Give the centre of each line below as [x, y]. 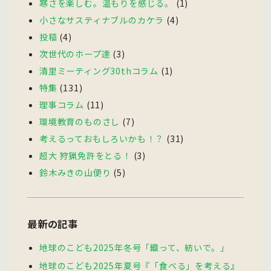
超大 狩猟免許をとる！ [85, 155]
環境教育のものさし [80, 122]
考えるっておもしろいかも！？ [102, 139]
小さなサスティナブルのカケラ [102, 20]
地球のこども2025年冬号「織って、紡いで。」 [134, 247]
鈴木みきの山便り [75, 172]
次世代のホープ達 [75, 54]
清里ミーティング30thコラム [99, 71]
